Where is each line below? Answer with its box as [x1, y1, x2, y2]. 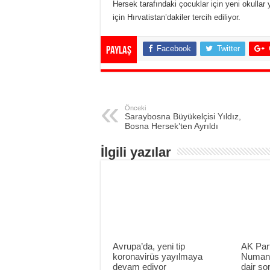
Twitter [217, 44, 240, 54]
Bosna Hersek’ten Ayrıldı [125, 121, 218, 131]
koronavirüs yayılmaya [113, 251, 202, 262]
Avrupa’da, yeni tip [113, 240, 185, 251]
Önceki [125, 104, 146, 112]
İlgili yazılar [101, 145, 171, 160]
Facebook [157, 44, 191, 54]
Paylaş [106, 45, 131, 57]
